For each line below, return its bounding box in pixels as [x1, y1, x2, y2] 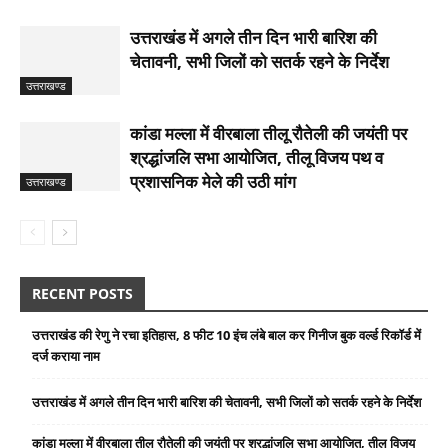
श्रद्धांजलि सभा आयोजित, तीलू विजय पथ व [130, 145, 383, 169]
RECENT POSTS [32, 283, 133, 303]
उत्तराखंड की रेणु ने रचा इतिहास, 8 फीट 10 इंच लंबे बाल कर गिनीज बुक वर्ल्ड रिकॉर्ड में [32, 325, 421, 344]
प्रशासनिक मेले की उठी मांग [130, 169, 296, 193]
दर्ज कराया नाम [32, 346, 100, 365]
